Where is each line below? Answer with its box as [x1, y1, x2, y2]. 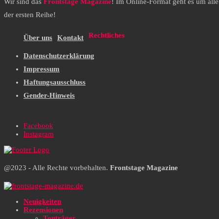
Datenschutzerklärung [23, 51, 94, 60]
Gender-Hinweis [23, 91, 75, 99]
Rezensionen [23, 205, 63, 214]
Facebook [23, 121, 53, 130]
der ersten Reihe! [4, 11, 56, 19]
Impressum [23, 65, 60, 73]
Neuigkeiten [23, 197, 61, 205]
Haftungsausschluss [23, 78, 86, 86]
